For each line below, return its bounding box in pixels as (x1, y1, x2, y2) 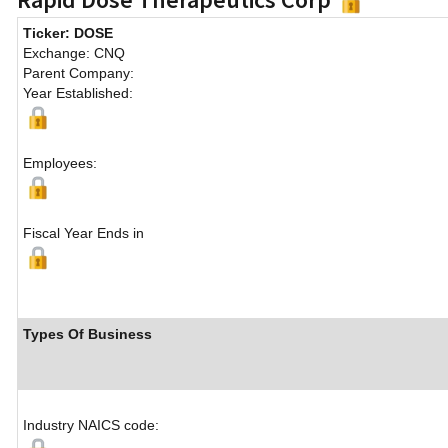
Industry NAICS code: (23, 417, 159, 434)
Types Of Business (23, 326, 152, 343)
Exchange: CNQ (23, 45, 125, 62)
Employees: (23, 155, 97, 172)
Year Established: (23, 85, 133, 102)
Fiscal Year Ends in (23, 225, 144, 242)
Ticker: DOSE (23, 25, 113, 42)
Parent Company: (23, 65, 134, 82)
